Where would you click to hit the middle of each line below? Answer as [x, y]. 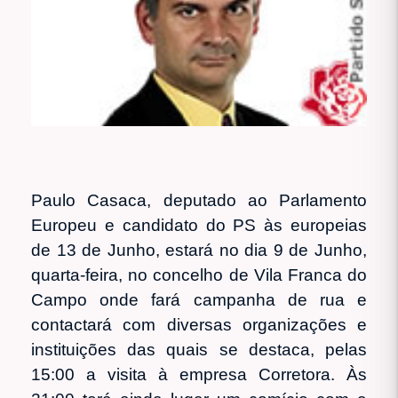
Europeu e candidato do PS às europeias [199, 225]
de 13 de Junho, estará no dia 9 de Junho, [199, 250]
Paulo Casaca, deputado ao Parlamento [199, 200]
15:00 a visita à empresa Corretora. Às [199, 374]
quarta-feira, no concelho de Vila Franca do [199, 275]
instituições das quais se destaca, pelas [199, 349]
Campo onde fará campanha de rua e [199, 299]
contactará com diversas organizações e [199, 324]
